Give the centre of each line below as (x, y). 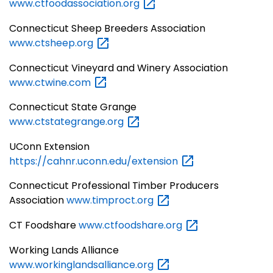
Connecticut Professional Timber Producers (114, 186)
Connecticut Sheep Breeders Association (107, 29)
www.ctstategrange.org (68, 122)
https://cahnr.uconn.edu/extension (95, 161)
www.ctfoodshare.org (132, 225)
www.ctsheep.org (52, 43)
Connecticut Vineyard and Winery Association (119, 68)
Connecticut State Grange (73, 107)
